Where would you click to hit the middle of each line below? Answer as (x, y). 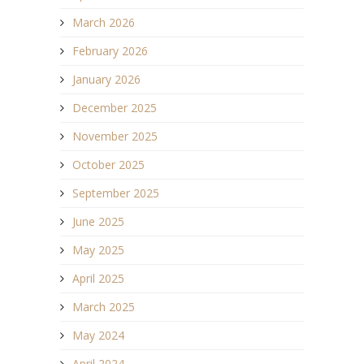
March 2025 (104, 307)
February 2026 (110, 51)
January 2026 (106, 80)
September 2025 (116, 193)
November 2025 (115, 136)
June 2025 (98, 222)
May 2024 (98, 336)
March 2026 (104, 23)
